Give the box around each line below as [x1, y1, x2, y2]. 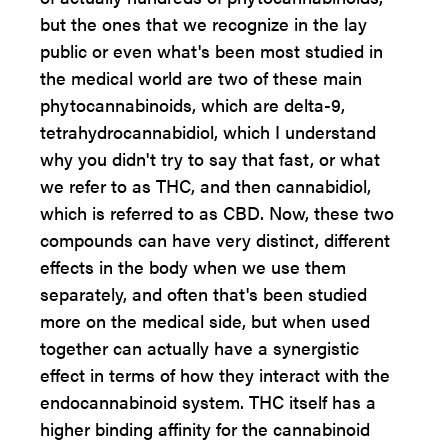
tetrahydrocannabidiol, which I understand [40, 119, 376, 144]
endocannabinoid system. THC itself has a [40, 389, 376, 414]
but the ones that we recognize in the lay [40, 11, 367, 36]
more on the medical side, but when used [40, 308, 370, 333]
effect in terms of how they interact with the [40, 362, 390, 387]
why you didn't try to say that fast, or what [40, 146, 380, 171]
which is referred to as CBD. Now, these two [40, 200, 394, 225]
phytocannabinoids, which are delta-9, [40, 92, 345, 117]
